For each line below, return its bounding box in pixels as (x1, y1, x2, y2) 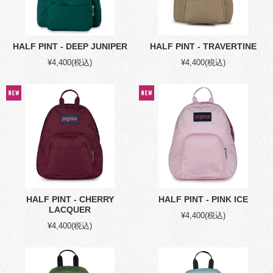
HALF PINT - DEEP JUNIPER (12, 41, 127, 51)
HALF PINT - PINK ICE (158, 194, 248, 204)
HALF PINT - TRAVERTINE (149, 41, 257, 51)
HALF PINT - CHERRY (26, 194, 114, 204)
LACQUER (49, 205, 91, 214)
